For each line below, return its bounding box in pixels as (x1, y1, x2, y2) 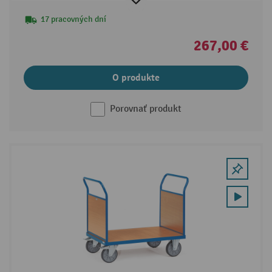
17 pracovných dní (40, 14, 106, 25)
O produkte (112, 72, 160, 84)
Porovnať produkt (110, 103, 182, 115)
